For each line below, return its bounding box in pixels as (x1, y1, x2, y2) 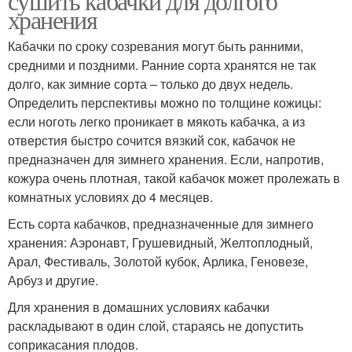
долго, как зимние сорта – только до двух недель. (8, 74, 293, 93)
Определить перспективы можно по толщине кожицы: (8, 93, 321, 112)
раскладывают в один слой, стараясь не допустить (8, 316, 303, 335)
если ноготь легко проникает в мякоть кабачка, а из (8, 112, 305, 130)
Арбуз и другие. (8, 270, 98, 289)
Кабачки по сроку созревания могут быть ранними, (8, 36, 303, 55)
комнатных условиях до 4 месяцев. (8, 187, 213, 206)
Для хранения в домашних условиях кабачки (8, 297, 269, 316)
